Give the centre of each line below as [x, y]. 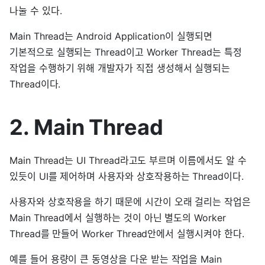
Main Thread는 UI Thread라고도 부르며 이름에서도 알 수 [128, 160]
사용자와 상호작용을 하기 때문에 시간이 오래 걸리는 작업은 [130, 201]
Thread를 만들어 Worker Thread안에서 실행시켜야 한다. [127, 233]
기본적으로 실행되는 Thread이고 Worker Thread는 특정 [126, 52]
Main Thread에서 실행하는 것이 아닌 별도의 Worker [118, 217]
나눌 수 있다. [36, 10]
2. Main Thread [87, 127]
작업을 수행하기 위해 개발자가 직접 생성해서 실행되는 [120, 68]
